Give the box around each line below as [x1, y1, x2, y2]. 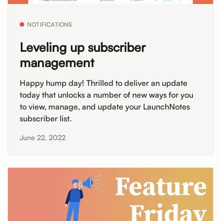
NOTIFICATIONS [27, 21, 73, 29]
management [20, 54, 94, 70]
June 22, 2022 [20, 133, 66, 142]
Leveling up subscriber [20, 39, 146, 55]
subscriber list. [20, 113, 72, 124]
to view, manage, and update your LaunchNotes [20, 102, 190, 112]
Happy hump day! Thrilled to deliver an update [20, 78, 187, 88]
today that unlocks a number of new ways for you [20, 90, 193, 100]
